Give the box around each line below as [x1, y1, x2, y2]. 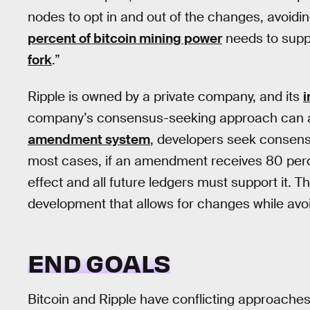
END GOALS [28, 246, 171, 279]
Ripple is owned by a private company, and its [28, 87, 303, 105]
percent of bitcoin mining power [28, 29, 222, 47]
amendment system [28, 130, 150, 148]
